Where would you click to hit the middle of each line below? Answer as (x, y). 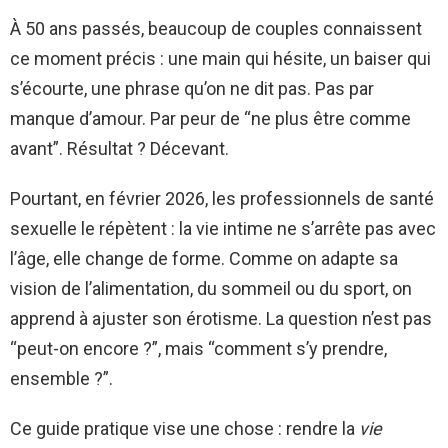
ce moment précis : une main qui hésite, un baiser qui (220, 58)
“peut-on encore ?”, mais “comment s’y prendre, (198, 348)
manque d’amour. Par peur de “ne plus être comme (210, 118)
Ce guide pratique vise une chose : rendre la (184, 428)
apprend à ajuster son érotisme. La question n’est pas (221, 318)
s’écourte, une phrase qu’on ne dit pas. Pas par (192, 88)
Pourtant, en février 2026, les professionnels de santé (222, 198)
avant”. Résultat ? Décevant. (119, 148)
